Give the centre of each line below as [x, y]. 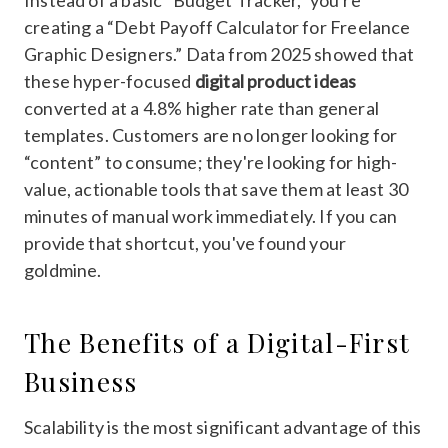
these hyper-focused [109, 80]
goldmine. [63, 269]
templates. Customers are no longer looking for [211, 134]
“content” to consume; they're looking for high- [211, 161]
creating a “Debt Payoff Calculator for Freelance [217, 26]
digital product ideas [275, 80]
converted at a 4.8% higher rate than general [201, 107]
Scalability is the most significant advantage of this [223, 426]
